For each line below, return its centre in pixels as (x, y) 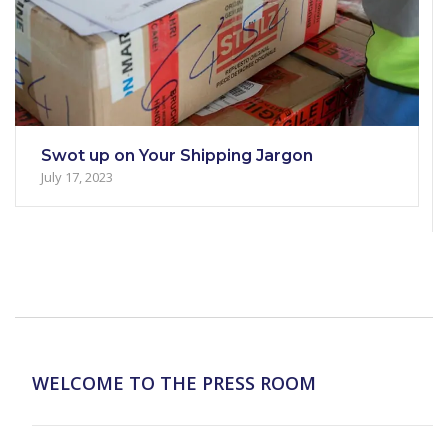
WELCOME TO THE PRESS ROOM (173, 383)
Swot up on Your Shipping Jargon (177, 156)
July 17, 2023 (77, 177)
